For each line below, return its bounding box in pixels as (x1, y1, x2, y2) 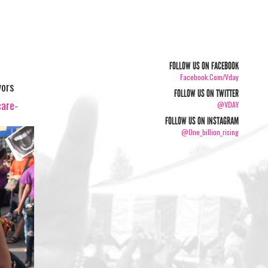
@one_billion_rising (181, 126, 239, 137)
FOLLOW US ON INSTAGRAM (165, 114, 239, 127)
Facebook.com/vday (180, 71, 239, 82)
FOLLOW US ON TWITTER (174, 87, 239, 100)
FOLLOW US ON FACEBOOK (169, 59, 239, 72)
